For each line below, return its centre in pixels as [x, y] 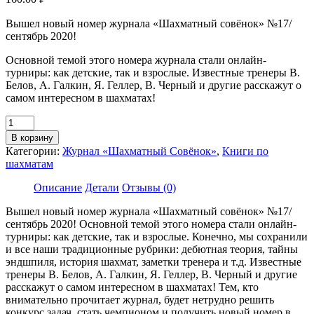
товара [21, 133]
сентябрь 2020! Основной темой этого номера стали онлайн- [151, 224]
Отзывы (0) [149, 187]
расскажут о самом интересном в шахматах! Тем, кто [132, 287]
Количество [33, 121]
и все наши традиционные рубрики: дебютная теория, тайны [152, 249]
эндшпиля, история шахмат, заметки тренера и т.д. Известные [153, 261]
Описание [58, 187]
